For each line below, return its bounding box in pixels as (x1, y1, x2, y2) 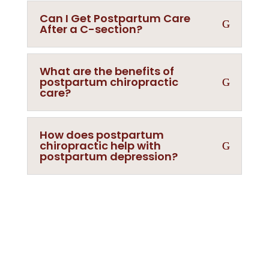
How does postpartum (39, 127, 164, 142)
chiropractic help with (39, 138, 161, 153)
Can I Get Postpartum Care (39, 11, 190, 26)
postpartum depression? (39, 149, 178, 164)
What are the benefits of (39, 64, 174, 79)
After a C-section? (39, 22, 142, 37)
